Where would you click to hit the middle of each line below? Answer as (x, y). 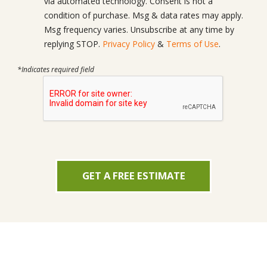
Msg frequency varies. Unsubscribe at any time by (139, 30)
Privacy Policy (128, 44)
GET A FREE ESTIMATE (133, 176)
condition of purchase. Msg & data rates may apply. (143, 15)
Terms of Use (192, 44)
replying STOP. (73, 44)
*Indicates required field (55, 69)
